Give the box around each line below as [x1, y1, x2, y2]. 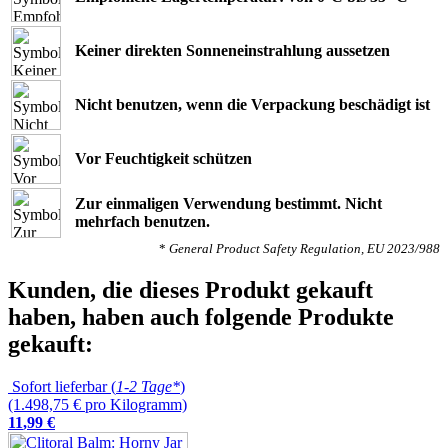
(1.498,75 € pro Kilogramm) [8, 395, 187, 413]
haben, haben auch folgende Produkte [8, 304, 394, 331]
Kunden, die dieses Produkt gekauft [8, 277, 373, 304]
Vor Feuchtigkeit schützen [75, 150, 252, 168]
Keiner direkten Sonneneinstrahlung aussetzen [75, 42, 390, 60]
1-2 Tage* [116, 377, 180, 395]
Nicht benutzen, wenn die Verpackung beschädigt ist [75, 96, 430, 114]
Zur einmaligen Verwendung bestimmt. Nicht [75, 195, 382, 213]
